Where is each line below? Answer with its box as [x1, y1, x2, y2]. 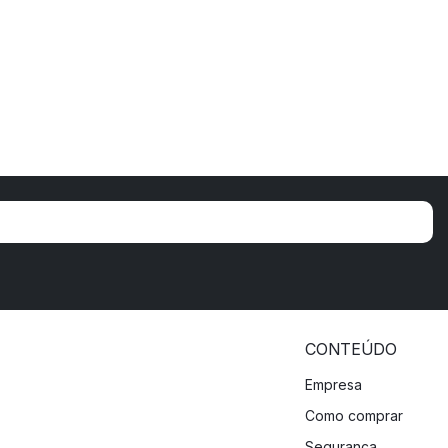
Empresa [305, 376, 362, 394]
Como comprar [305, 407, 403, 425]
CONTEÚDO [305, 339, 397, 360]
